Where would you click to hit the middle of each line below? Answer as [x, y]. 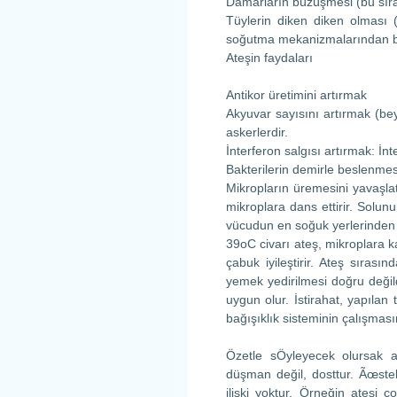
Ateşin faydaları [269, 58]
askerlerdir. [257, 132]
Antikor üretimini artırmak [296, 95]
